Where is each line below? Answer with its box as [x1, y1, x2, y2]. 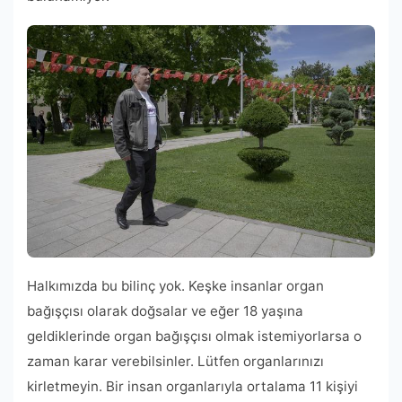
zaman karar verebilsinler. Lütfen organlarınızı [27, 353, 324, 370]
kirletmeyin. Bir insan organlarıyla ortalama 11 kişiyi [27, 378, 358, 395]
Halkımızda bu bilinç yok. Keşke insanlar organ [27, 277, 324, 294]
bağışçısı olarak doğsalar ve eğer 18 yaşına [27, 302, 303, 319]
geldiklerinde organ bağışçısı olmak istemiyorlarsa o [27, 328, 362, 345]
